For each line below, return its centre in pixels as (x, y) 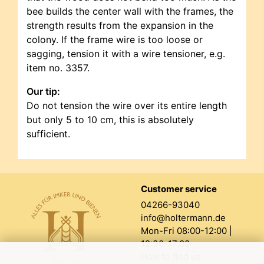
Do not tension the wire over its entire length (127, 105)
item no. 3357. (58, 67)
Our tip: (43, 91)
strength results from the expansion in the (120, 25)
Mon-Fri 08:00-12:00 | (187, 231)
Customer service (179, 189)
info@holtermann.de (183, 218)
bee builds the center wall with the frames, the (130, 11)
